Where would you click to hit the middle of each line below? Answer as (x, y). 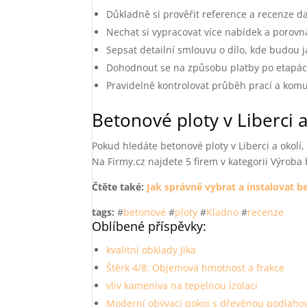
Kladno (223, 212)
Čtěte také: (120, 187)
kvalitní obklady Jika (151, 250)
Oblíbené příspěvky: (149, 226)
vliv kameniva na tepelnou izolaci (182, 285)
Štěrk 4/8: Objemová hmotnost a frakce (196, 268)
